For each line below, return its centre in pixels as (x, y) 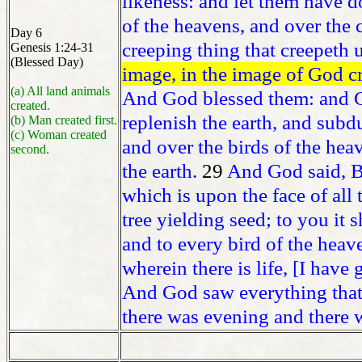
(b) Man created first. (64, 120)
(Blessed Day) (47, 62)
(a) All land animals (60, 91)
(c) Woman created (59, 135)
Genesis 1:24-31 (52, 48)
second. (30, 149)
